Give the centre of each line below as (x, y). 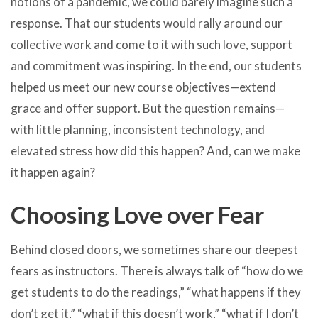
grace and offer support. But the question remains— (148, 109)
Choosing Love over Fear (137, 214)
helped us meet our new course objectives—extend (143, 87)
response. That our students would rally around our (147, 23)
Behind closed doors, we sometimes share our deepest (154, 250)
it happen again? (53, 172)
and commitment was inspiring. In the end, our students (156, 66)
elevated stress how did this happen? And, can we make (155, 151)
